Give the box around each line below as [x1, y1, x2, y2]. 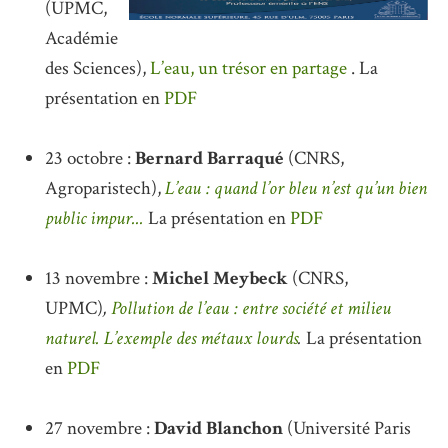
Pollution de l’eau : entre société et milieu [111, 295, 391, 321]
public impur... [45, 205, 144, 231]
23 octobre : [45, 145, 135, 171]
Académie [45, 25, 118, 51]
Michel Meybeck [152, 265, 288, 291]
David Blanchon [154, 415, 283, 441]
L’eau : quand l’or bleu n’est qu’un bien [165, 175, 427, 201]
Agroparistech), [45, 175, 165, 201]
